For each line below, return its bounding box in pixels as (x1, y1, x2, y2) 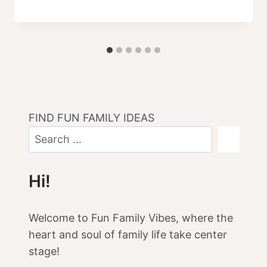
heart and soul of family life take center (29, 228, 227, 241)
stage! (29, 245, 60, 258)
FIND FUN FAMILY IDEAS (29, 111, 154, 124)
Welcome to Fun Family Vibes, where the (29, 212, 233, 225)
